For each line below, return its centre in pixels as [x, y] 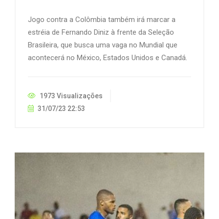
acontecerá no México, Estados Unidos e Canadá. [108, 57]
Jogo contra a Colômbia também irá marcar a [102, 19]
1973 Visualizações [70, 96]
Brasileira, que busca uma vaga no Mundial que [103, 45]
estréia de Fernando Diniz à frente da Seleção [101, 32]
